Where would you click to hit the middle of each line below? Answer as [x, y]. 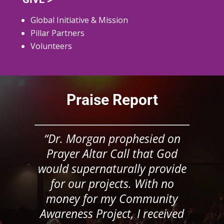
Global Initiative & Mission [79, 20]
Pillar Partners [57, 33]
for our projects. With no [112, 184]
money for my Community [112, 199]
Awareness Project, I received [112, 214]
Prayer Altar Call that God [112, 154]
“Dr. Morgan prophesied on [112, 139]
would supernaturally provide [112, 169]
